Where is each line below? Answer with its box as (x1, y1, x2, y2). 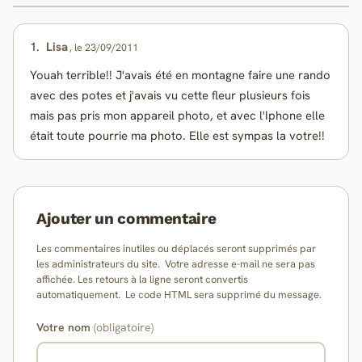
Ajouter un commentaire (36, 209, 217, 229)
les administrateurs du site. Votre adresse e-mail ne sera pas (36, 257, 315, 271)
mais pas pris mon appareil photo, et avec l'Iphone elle (30, 107, 325, 124)
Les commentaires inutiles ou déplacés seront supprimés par (36, 242, 316, 256)
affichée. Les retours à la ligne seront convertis (36, 272, 248, 287)
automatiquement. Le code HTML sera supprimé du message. (36, 288, 324, 302)
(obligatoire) (94, 320, 154, 335)
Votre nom (36, 320, 94, 335)
